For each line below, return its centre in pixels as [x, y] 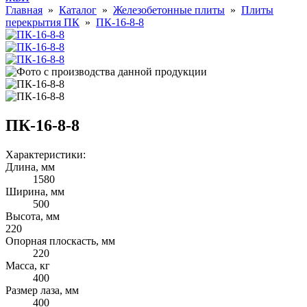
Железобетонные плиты [169, 10]
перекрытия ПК [42, 23]
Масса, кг [28, 266]
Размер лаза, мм [42, 290]
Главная [24, 10]
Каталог [78, 10]
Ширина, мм [35, 192]
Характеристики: [46, 155]
